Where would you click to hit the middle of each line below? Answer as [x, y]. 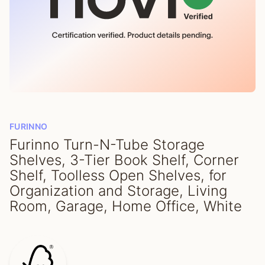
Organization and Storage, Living [118, 191]
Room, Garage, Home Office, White [126, 206]
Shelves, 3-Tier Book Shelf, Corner [124, 160]
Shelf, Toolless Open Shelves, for [118, 175]
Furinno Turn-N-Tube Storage [107, 145]
